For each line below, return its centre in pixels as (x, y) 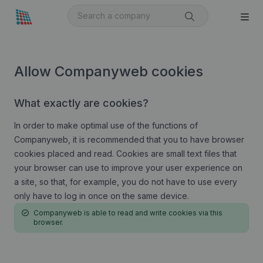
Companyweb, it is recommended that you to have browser (129, 139)
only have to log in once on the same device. (102, 196)
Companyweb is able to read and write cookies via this (128, 213)
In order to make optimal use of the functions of (106, 125)
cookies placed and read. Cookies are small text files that (125, 154)
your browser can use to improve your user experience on (128, 168)
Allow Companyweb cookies (109, 71)
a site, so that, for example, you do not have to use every (126, 182)
